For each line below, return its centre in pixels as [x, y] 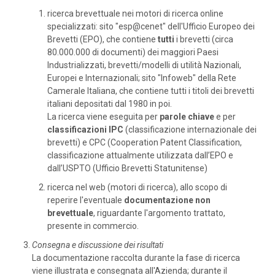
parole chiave [187, 117]
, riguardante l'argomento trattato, [159, 213]
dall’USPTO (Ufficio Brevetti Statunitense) [127, 168]
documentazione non [167, 200]
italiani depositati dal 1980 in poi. [110, 104]
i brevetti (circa [204, 39]
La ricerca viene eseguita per [103, 117]
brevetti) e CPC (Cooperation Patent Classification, [145, 142]
